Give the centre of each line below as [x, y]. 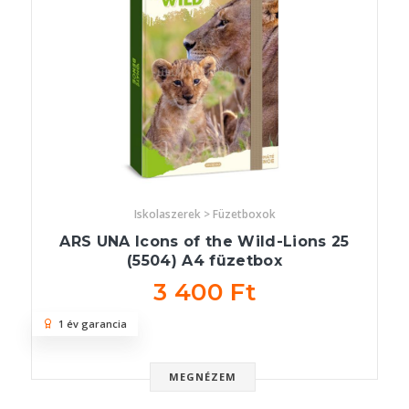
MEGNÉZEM [203, 377]
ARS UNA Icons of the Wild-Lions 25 [204, 242]
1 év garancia [90, 324]
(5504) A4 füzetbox [204, 261]
